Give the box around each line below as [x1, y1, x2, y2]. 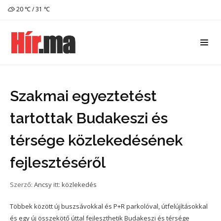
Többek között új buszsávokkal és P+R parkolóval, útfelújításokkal [10, 202, 208, 211]
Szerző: [10, 180, 34, 189]
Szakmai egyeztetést [10, 87, 157, 105]
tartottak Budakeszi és [10, 110, 168, 127]
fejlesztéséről [10, 154, 106, 171]
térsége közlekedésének [10, 132, 183, 149]
